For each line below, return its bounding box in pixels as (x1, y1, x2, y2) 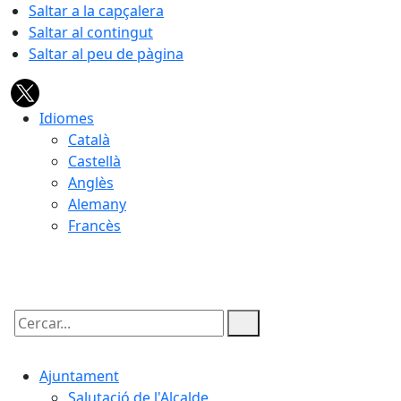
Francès (68, 216, 121, 235)
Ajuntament (39, 366, 119, 386)
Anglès (68, 173, 114, 192)
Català (68, 130, 110, 149)
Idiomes (39, 108, 94, 128)
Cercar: (10, 328, 58, 348)
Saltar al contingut (29, 22, 153, 42)
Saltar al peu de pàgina (29, 44, 183, 64)
